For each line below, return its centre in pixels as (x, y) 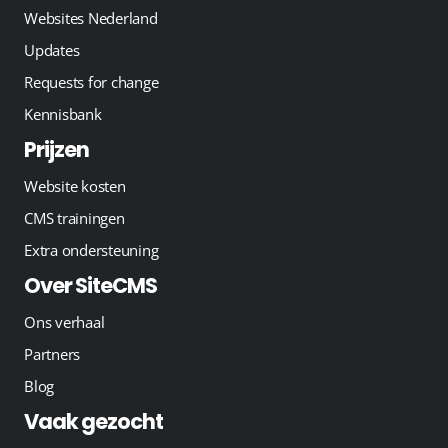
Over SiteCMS (90, 285)
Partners (52, 353)
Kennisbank (63, 113)
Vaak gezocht (93, 421)
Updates (52, 49)
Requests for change (91, 81)
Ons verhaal (64, 321)
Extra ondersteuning (91, 249)
